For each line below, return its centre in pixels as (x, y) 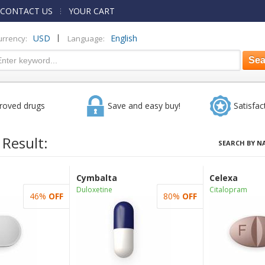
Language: (86, 38)
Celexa (224, 178)
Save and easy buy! (144, 106)
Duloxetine (94, 190)
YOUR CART (92, 11)
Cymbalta (96, 178)
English (124, 38)
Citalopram (228, 190)
